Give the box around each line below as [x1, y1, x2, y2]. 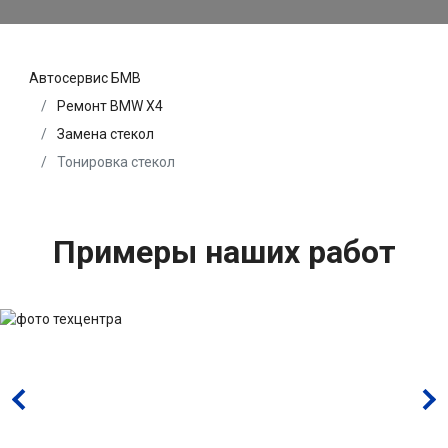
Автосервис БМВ [29, 70, 141, 87]
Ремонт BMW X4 [57, 98, 163, 115]
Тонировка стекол [54, 154, 175, 171]
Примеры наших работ [52, 233, 396, 272]
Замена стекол [57, 126, 154, 143]
